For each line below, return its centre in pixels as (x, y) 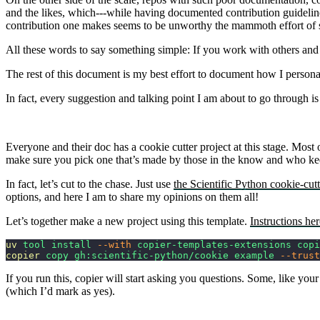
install (69, 245)
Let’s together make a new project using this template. (128, 221)
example (251, 256)
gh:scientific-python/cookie (149, 256)
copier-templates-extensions (211, 245)
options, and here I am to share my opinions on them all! (132, 197)
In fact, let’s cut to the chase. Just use (90, 184)
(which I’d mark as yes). (60, 291)
